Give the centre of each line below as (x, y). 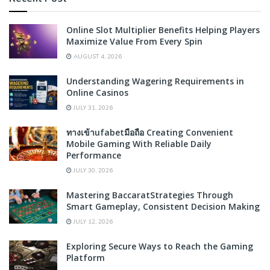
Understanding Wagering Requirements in (155, 81)
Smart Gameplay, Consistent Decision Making (163, 206)
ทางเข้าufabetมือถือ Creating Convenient (150, 132)
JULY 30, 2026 (92, 170)
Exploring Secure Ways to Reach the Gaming (160, 246)
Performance (94, 155)
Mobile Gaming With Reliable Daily (139, 143)
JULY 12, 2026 (92, 221)
